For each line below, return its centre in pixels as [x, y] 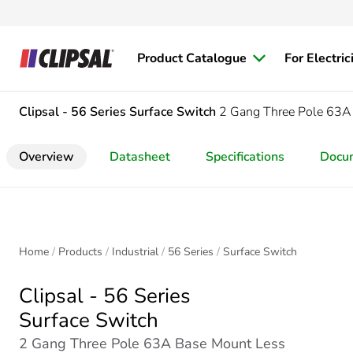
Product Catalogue [192, 58]
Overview [46, 157]
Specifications [245, 157]
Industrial [135, 252]
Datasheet [140, 157]
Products [80, 252]
